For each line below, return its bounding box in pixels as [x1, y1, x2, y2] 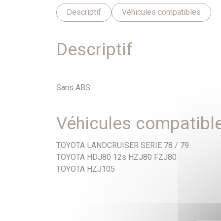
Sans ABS [56, 83, 90, 93]
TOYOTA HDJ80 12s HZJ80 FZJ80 [56, 152, 177, 162]
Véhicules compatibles [122, 7, 201, 17]
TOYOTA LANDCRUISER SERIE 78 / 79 [56, 141, 189, 150]
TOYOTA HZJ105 [56, 164, 115, 174]
